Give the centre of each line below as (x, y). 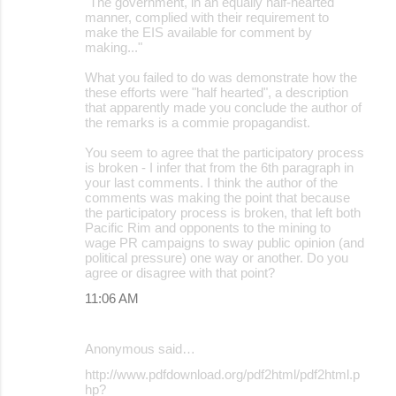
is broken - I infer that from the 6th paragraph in (219, 167)
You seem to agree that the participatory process (225, 152)
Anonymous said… (140, 348)
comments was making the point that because (217, 197)
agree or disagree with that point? (180, 272)
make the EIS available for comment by (198, 32)
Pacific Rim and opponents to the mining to (208, 227)
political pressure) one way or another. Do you (217, 257)
